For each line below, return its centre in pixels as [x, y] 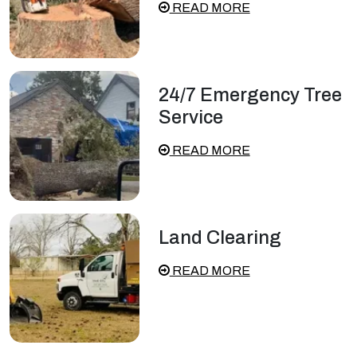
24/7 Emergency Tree [250, 94]
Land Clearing [220, 237]
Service [190, 117]
